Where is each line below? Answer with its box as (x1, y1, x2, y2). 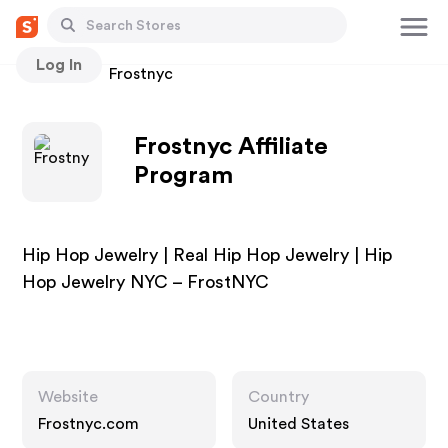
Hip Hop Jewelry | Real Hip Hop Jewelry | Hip (22, 246, 393, 264)
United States (248, 416, 349, 432)
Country (248, 389, 309, 405)
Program (134, 164, 234, 188)
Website (38, 389, 99, 405)
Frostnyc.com (38, 416, 140, 432)
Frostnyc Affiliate (134, 135, 329, 159)
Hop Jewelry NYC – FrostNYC (22, 273, 270, 291)
